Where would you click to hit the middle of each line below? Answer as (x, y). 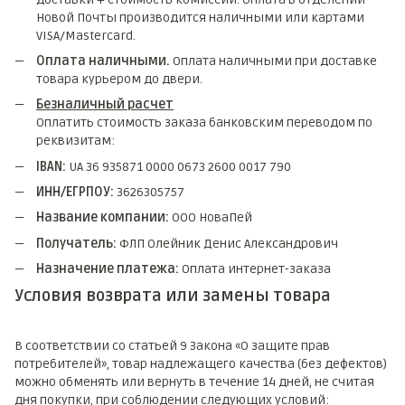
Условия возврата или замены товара (173, 295)
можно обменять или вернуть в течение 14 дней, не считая (194, 382)
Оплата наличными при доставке (273, 61)
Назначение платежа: (109, 269)
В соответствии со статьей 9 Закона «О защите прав (172, 346)
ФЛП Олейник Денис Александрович (229, 243)
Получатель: (78, 243)
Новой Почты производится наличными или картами (200, 17)
